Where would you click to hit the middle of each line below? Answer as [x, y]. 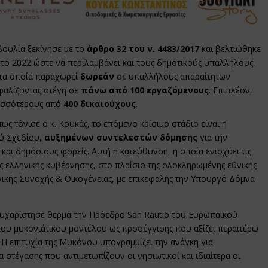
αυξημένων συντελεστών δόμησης [121, 137]
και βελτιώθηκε [230, 48]
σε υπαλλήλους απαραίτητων [173, 76]
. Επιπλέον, [231, 90]
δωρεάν [98, 76]
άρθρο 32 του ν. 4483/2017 [143, 48]
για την [213, 137]
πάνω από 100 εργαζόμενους [145, 90]
